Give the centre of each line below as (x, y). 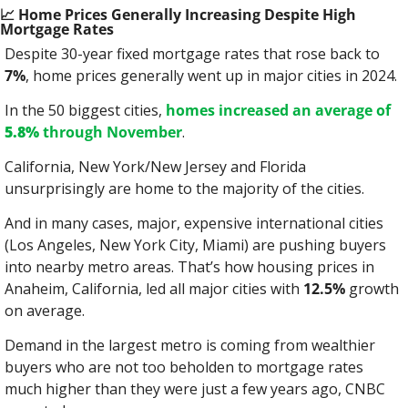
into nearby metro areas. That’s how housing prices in (189, 267)
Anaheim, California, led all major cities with (154, 289)
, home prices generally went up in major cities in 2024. (211, 76)
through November (111, 132)
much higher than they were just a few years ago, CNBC (195, 389)
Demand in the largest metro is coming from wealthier (190, 345)
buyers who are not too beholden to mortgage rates (184, 367)
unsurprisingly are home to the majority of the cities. (184, 189)
